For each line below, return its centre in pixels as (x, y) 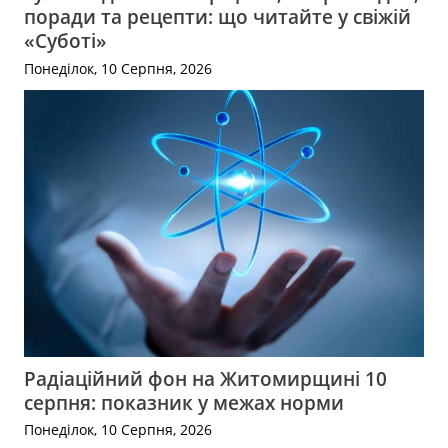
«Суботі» (65, 41)
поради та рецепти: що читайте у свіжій (217, 17)
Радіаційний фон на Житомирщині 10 (205, 378)
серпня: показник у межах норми (184, 402)
